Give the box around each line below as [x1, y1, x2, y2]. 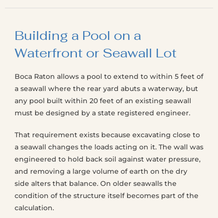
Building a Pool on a [15, 27, 141, 44]
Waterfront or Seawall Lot [15, 45, 177, 61]
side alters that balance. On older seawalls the [15, 179, 177, 188]
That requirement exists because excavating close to [15, 130, 200, 139]
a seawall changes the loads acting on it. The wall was [15, 143, 203, 151]
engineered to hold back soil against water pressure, [15, 155, 200, 163]
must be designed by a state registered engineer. [15, 109, 190, 117]
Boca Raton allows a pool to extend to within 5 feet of [15, 72, 203, 81]
